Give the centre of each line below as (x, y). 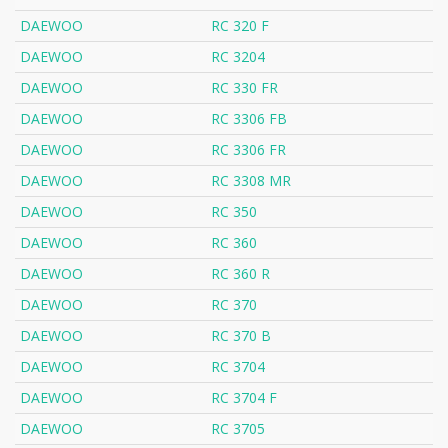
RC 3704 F (244, 398)
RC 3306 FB (249, 119)
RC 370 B (241, 336)
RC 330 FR (244, 88)
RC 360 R (240, 274)
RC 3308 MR (251, 181)
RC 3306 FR (248, 150)
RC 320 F (240, 26)
